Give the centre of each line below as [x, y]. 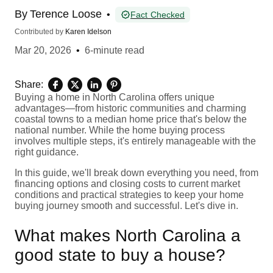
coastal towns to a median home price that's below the [131, 119]
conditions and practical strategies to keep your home [129, 194]
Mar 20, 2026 [43, 50]
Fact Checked [158, 14]
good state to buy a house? [120, 255]
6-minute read [115, 50]
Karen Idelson [88, 31]
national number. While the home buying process [120, 130]
